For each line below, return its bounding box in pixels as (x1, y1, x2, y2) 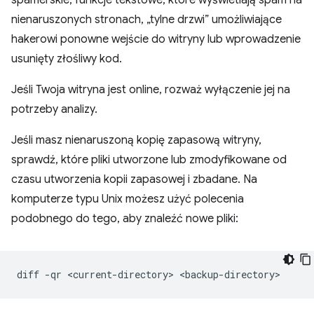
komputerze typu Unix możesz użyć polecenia (11, 192, 244, 206)
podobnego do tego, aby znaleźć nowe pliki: (11, 212, 238, 226)
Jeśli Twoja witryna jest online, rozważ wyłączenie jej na (11, 83, 290, 97)
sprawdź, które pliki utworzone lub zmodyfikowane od (11, 153, 287, 167)
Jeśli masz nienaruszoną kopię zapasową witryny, (11, 133, 261, 147)
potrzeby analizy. (11, 102, 97, 116)
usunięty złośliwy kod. (11, 52, 122, 66)
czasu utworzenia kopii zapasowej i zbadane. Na (11, 172, 257, 186)
